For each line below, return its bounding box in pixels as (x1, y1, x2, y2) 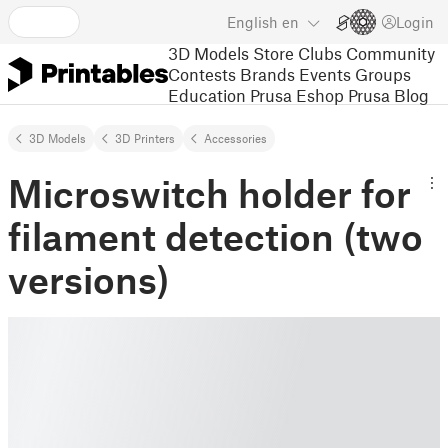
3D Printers (115, 131, 175, 145)
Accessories (204, 131, 267, 145)
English (227, 13, 278, 31)
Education (168, 84, 246, 105)
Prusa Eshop (250, 84, 344, 105)
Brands (240, 63, 295, 84)
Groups (355, 63, 411, 84)
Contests (168, 63, 236, 84)
